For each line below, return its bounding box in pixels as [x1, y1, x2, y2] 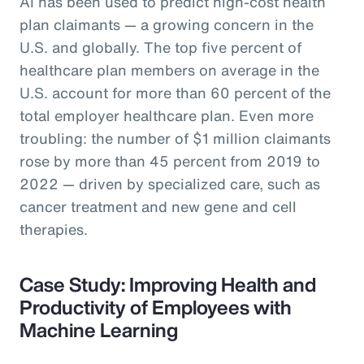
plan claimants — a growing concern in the [19, 13, 314, 35]
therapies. [19, 218, 92, 240]
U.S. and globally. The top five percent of [19, 36, 301, 58]
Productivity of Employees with [19, 292, 292, 322]
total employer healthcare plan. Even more [19, 104, 314, 126]
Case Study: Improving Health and [19, 269, 316, 299]
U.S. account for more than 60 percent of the [19, 81, 331, 103]
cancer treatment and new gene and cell [19, 195, 297, 217]
